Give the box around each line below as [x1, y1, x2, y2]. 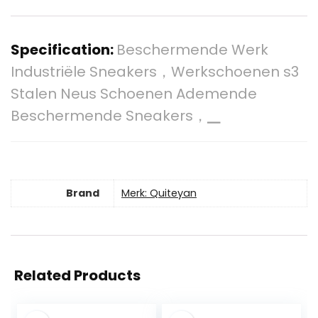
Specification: [11, 40, 116, 60]
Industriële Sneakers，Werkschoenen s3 [11, 62, 299, 82]
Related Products [14, 265, 141, 286]
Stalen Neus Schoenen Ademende [11, 84, 257, 104]
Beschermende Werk [116, 40, 268, 60]
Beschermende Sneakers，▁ [11, 106, 221, 126]
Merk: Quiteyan [121, 186, 197, 201]
